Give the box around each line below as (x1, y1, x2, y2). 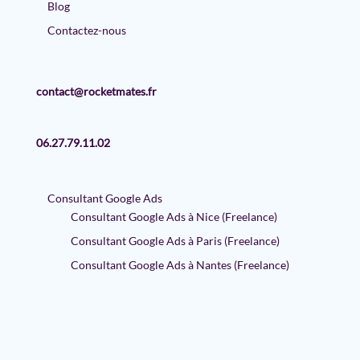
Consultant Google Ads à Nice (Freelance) (70, 209, 277, 223)
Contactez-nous (47, 23, 126, 38)
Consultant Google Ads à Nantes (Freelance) (70, 257, 289, 272)
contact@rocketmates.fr (35, 84, 157, 98)
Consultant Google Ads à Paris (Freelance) (70, 233, 280, 247)
